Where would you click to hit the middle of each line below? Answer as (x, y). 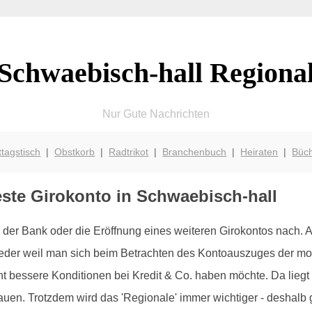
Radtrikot (129, 151)
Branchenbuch (195, 151)
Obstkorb (75, 151)
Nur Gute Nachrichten (156, 114)
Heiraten (259, 151)
